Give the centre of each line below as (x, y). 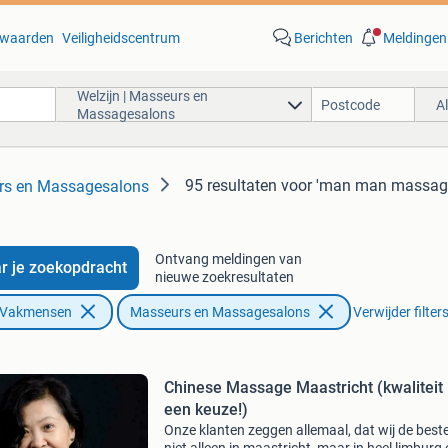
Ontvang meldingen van (228, 259)
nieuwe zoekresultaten (224, 277)
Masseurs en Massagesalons (219, 312)
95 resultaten (231, 185)
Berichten (323, 38)
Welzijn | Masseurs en (142, 95)
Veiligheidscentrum (120, 38)
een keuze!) (205, 409)
